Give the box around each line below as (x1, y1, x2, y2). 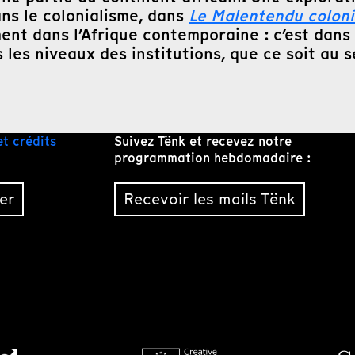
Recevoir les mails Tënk (123, 187, 296, 210)
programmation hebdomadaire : (113, 148, 311, 167)
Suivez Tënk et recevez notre (113, 132, 292, 151)
